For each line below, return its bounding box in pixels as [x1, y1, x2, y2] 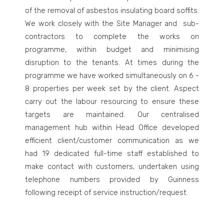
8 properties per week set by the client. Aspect [25, 84, 199, 93]
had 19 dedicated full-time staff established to [25, 149, 199, 158]
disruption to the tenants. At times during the [25, 58, 199, 67]
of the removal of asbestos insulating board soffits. [25, 6, 199, 15]
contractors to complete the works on [25, 32, 199, 41]
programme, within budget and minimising [25, 45, 199, 54]
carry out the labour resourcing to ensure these [25, 97, 199, 106]
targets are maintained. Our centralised [25, 110, 199, 119]
